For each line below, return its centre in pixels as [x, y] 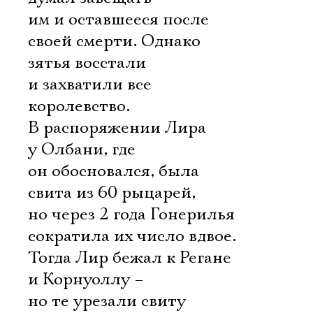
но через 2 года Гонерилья [131, 214]
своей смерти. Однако [114, 41]
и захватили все [90, 85]
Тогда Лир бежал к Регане [130, 258]
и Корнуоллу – [86, 279]
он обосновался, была [114, 171]
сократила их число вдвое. [132, 236]
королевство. [79, 106]
